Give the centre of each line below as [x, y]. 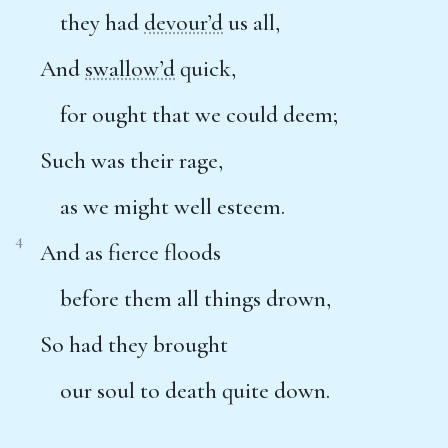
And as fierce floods [130, 252]
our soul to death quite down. [195, 390]
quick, [205, 68]
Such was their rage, [131, 160]
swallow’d [130, 68]
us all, [251, 22]
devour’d [183, 22]
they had [102, 22]
